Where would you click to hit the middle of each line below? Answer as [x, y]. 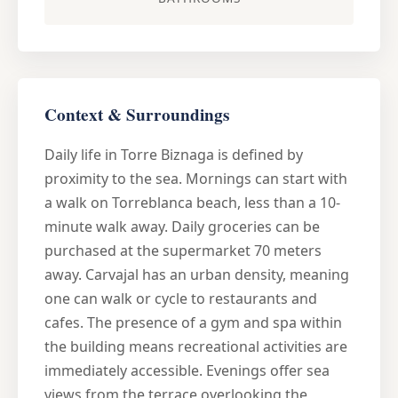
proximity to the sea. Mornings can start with [196, 178]
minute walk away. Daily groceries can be [182, 226]
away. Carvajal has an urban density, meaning [197, 274]
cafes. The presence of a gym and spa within [193, 322]
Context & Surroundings [137, 114]
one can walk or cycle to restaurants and [181, 298]
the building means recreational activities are [196, 346]
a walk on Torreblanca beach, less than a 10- [192, 202]
